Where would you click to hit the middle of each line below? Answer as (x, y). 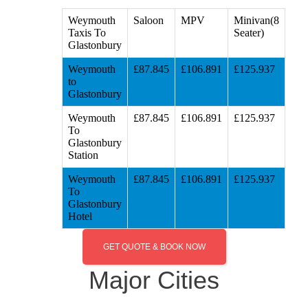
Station (83, 155)
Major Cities (154, 280)
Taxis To (87, 33)
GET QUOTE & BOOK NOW (154, 247)
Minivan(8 (256, 21)
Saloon (148, 21)
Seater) (249, 33)
